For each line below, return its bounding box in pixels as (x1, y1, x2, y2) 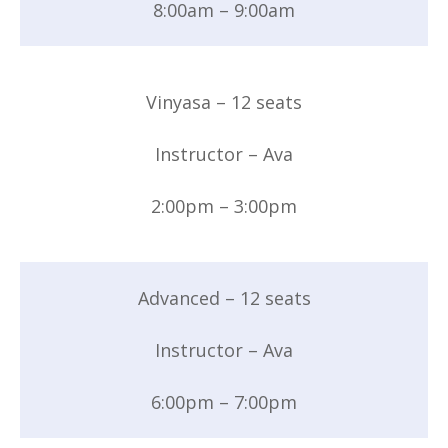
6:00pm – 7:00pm (151, 389, 297, 414)
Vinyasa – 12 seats (146, 89, 302, 114)
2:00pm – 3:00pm (151, 193, 297, 218)
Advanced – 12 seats (137, 285, 311, 310)
